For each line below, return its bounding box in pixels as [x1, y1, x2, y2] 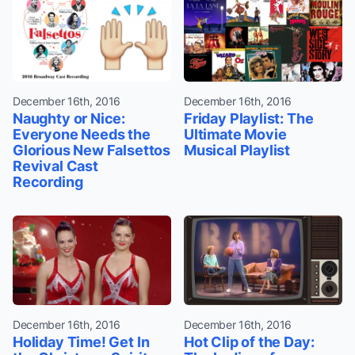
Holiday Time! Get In [13, 333, 150, 350]
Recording [13, 173, 83, 190]
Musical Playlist [184, 141, 291, 158]
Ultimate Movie [184, 125, 287, 143]
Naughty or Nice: [13, 109, 126, 127]
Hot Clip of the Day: [184, 333, 315, 350]
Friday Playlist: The [184, 109, 314, 127]
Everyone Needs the [13, 125, 151, 143]
